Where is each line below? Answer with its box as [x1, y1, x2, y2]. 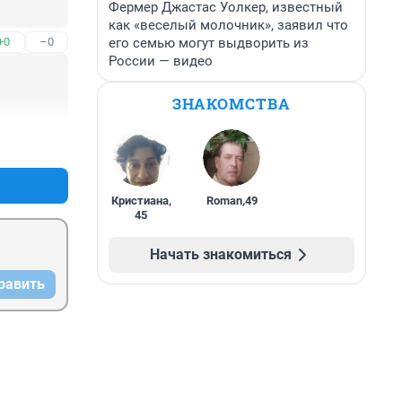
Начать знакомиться [150, 246, 292, 263]
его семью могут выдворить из [109, 35, 309, 51]
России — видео [109, 53, 213, 69]
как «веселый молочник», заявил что [109, 17, 348, 33]
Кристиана [110, 194, 169, 207]
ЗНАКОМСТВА [172, 93, 291, 114]
